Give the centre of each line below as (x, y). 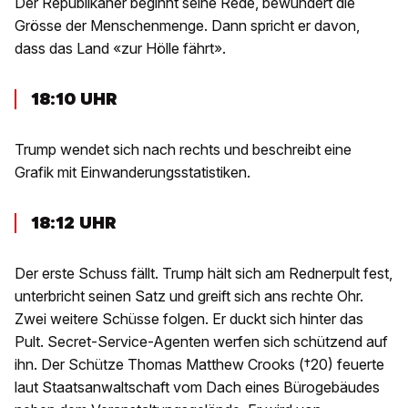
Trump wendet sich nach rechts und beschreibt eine (183, 150)
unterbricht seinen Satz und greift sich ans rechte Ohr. (189, 296)
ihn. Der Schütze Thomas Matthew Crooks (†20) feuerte (199, 365)
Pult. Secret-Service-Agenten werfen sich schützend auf (201, 342)
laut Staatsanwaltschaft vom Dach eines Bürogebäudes (197, 388)
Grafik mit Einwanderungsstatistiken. (133, 173)
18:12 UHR (74, 223)
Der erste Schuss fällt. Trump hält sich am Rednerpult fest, (204, 274)
